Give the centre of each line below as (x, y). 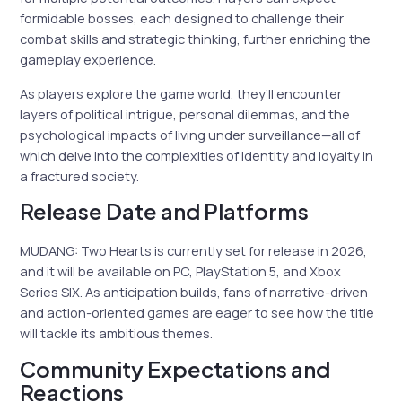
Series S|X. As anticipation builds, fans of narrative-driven (194, 292)
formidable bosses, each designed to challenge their (182, 17)
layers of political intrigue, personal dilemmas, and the (185, 114)
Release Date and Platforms (165, 211)
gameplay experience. (88, 59)
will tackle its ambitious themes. (117, 333)
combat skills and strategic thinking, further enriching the (196, 38)
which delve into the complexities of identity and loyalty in (197, 155)
